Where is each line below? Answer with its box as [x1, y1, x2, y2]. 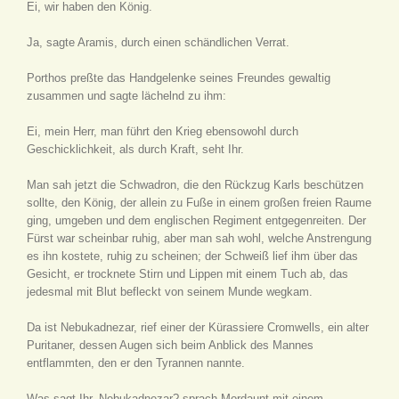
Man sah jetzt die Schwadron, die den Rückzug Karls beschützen [27, 178, 363, 191]
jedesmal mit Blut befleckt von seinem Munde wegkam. [27, 285, 313, 298]
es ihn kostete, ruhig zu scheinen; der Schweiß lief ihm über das [27, 249, 358, 263]
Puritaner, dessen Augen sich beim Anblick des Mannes [27, 338, 313, 352]
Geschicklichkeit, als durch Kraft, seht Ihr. [27, 142, 244, 156]
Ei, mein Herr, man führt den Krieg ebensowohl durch [27, 125, 298, 138]
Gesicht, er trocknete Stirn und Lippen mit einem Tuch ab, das [27, 267, 348, 281]
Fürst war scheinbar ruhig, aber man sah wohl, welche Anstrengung [27, 232, 371, 245]
